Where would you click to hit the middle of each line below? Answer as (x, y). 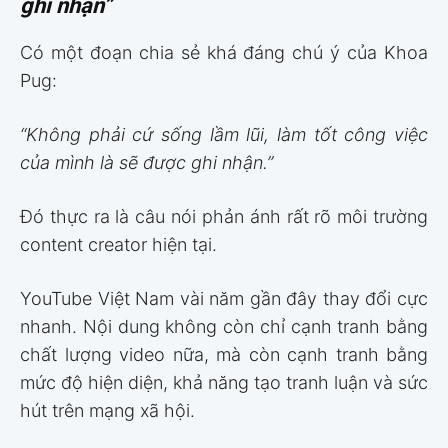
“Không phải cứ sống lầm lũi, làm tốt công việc (224, 135)
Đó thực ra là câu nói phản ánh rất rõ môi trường (224, 217)
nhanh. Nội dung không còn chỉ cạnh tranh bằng (224, 327)
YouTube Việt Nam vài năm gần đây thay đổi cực (224, 299)
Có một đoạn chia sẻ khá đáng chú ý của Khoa (224, 53)
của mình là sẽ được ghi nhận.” (146, 163)
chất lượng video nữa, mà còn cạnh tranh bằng (224, 355)
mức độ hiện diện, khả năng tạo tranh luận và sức (224, 383)
